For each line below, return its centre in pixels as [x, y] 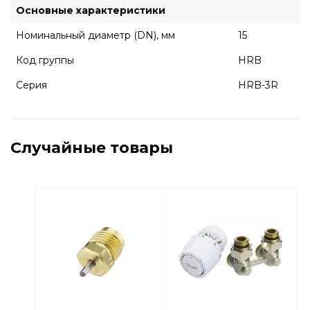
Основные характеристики [91, 10]
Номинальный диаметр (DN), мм [95, 35]
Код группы [45, 60]
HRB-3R [258, 85]
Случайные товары [92, 148]
